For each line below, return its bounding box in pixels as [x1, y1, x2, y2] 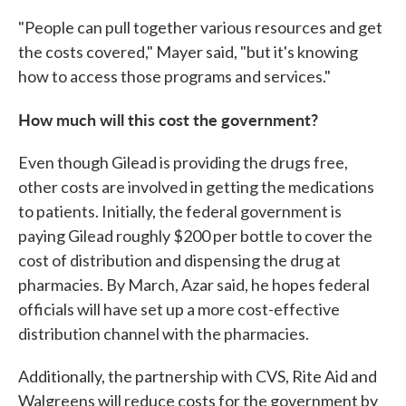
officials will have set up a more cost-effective [18, 299, 340, 319]
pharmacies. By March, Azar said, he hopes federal [18, 275, 370, 295]
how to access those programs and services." [18, 66, 331, 86]
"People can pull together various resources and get [18, 17, 382, 37]
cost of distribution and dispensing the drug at [18, 250, 341, 270]
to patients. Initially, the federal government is [18, 201, 342, 221]
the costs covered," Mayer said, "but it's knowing [18, 42, 358, 62]
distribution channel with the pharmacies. [18, 324, 309, 343]
